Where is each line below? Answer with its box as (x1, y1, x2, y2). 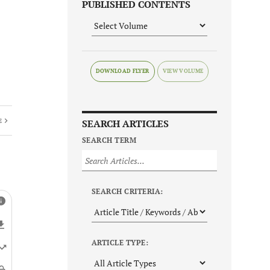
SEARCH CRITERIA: (92, 187, 163, 196)
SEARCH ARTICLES (82, 117, 169, 131)
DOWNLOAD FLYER (95, 67, 149, 75)
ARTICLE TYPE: (92, 238, 149, 248)
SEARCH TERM (82, 136, 137, 145)
